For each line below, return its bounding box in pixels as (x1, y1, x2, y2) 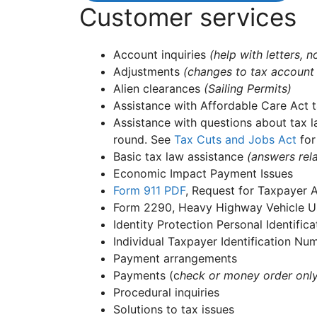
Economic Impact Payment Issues (113, 166, 293, 180)
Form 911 (113, 183, 164, 197)
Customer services (79, 2, 296, 32)
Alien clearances (113, 81, 204, 96)
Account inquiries (113, 47, 209, 62)
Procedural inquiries (113, 285, 219, 299)
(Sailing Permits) (204, 81, 292, 96)
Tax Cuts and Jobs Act (174, 132, 296, 146)
